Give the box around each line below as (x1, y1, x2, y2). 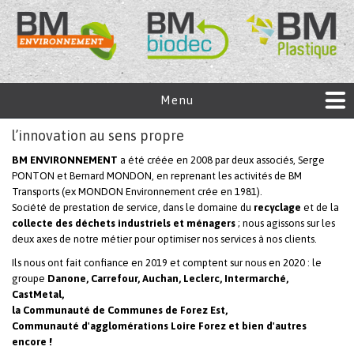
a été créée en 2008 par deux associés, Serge (118, 154, 325, 167)
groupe (12, 273, 47, 285)
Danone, (47, 273, 88, 285)
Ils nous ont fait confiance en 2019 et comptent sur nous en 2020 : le (12, 257, 322, 269)
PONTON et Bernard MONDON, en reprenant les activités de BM (12, 170, 302, 183)
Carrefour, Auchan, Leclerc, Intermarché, (91, 273, 288, 285)
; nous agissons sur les (235, 217, 335, 230)
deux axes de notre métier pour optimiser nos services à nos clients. (12, 233, 317, 246)
